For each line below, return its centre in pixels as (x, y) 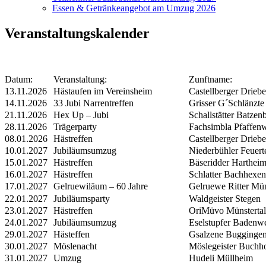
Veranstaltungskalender (77, 34)
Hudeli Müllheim (221, 258)
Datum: (19, 80)
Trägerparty (75, 127)
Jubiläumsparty (82, 199)
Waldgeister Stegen (225, 199)
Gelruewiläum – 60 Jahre (101, 186)
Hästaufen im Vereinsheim (103, 91)
